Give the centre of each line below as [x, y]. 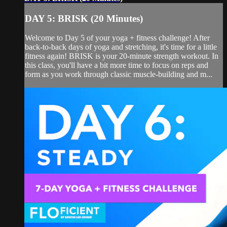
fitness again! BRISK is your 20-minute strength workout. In [122, 56]
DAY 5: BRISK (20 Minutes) [84, 18]
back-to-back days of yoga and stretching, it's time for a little [121, 47]
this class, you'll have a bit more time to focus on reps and [117, 65]
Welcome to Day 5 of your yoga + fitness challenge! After [117, 38]
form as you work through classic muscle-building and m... [119, 74]
